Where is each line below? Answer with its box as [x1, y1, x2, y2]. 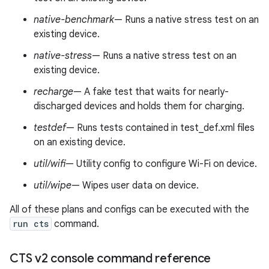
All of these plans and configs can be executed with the [10, 204, 249, 216]
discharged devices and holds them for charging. [34, 100, 244, 112]
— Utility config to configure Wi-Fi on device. [65, 158, 257, 170]
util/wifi [34, 158, 65, 170]
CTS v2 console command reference [10, 251, 211, 266]
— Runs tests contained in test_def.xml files [66, 122, 255, 134]
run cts [13, 218, 49, 229]
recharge [34, 86, 73, 98]
